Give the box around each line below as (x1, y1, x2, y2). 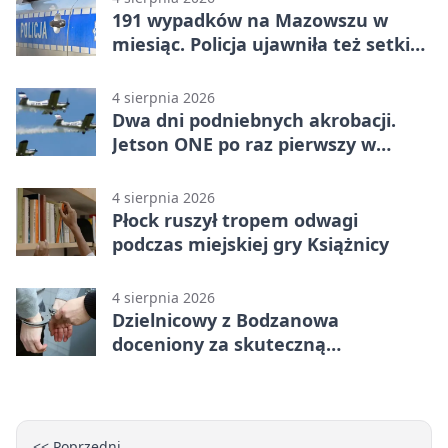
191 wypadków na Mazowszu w (112, 8, 388, 33)
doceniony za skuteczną (112, 332, 326, 357)
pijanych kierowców (112, 56, 288, 81)
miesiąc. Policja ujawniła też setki (112, 32, 410, 57)
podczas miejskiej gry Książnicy (112, 232, 389, 257)
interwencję (112, 356, 219, 381)
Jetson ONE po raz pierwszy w (112, 132, 376, 157)
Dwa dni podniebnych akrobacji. (112, 108, 396, 133)
